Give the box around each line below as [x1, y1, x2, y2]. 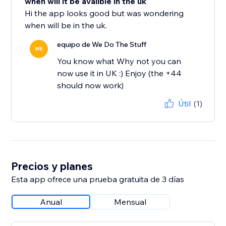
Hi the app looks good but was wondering [25, 8, 184, 19]
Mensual [114, 197, 147, 207]
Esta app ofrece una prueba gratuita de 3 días [11, 174, 185, 185]
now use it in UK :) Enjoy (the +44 [57, 68, 182, 79]
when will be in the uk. [25, 20, 107, 31]
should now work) [57, 80, 124, 91]
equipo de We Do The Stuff [57, 40, 147, 49]
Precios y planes [11, 159, 93, 173]
